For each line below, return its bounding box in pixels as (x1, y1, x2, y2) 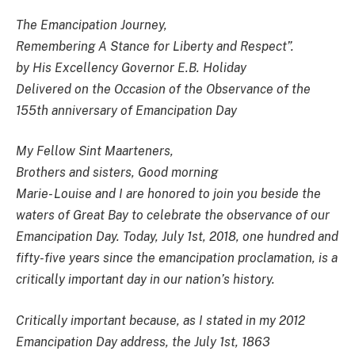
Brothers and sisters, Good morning (16, 165, 218, 181)
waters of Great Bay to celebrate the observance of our (16, 208, 330, 223)
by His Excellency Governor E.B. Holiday (16, 59, 246, 75)
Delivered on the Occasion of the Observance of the (16, 81, 311, 97)
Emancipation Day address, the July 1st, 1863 (16, 334, 270, 349)
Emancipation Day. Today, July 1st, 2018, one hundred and (16, 229, 338, 245)
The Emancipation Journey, (16, 17, 167, 32)
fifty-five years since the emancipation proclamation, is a (16, 250, 338, 266)
